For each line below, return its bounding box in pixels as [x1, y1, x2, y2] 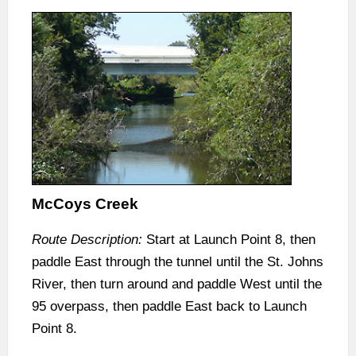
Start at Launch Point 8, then [142, 232, 315, 248]
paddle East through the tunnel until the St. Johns [32, 254, 323, 270]
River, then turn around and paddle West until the [32, 277, 322, 292]
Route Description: [32, 232, 142, 248]
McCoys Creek [32, 195, 138, 213]
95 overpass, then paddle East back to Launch [32, 299, 307, 315]
